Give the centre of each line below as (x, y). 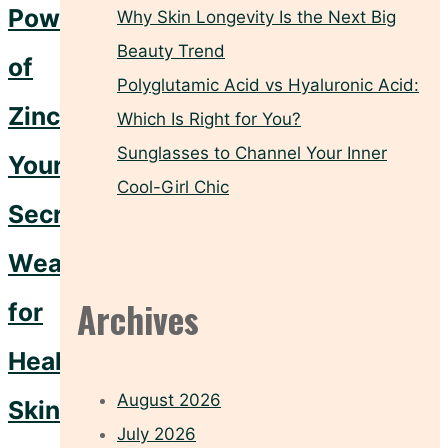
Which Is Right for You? (209, 119)
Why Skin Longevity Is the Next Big (256, 17)
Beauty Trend (171, 51)
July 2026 (156, 434)
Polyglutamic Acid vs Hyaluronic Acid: (268, 85)
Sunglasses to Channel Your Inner (252, 153)
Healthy (54, 361)
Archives (138, 319)
